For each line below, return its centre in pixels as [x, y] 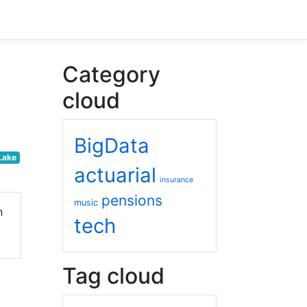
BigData [112, 146]
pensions [132, 201]
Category [111, 75]
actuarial [115, 175]
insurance [176, 180]
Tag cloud [113, 276]
